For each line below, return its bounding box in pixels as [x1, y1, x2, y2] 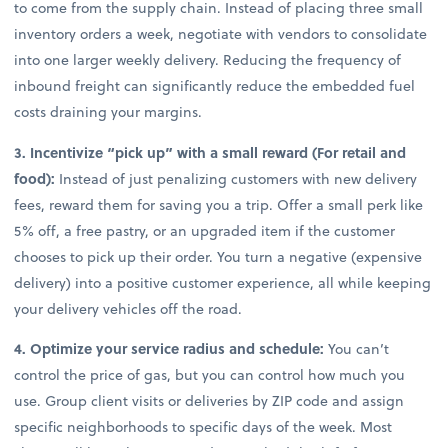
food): [14, 167, 56, 189]
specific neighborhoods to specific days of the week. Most [14, 415, 393, 437]
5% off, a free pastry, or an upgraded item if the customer [14, 219, 396, 241]
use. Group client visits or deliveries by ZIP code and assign [14, 389, 405, 411]
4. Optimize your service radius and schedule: [14, 337, 325, 359]
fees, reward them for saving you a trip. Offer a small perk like [14, 193, 424, 215]
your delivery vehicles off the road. [14, 297, 243, 319]
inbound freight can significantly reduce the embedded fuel [14, 75, 416, 97]
